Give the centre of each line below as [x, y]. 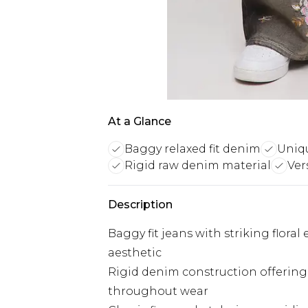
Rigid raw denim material [198, 165]
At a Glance [140, 121]
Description [140, 205]
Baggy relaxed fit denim [192, 149]
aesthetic [135, 253]
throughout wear [158, 291]
